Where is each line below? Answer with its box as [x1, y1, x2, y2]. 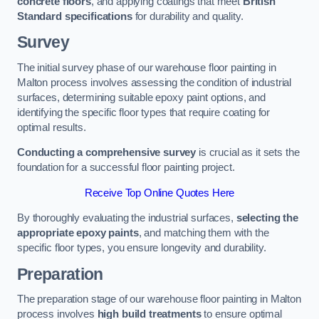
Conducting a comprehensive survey [17, 147, 197, 159]
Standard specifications [17, 10, 132, 22]
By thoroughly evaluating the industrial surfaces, [17, 212, 236, 224]
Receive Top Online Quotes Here [84, 187, 235, 199]
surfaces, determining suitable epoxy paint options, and [17, 91, 266, 103]
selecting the [236, 212, 298, 224]
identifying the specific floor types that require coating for [17, 106, 271, 118]
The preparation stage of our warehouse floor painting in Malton [17, 293, 301, 305]
